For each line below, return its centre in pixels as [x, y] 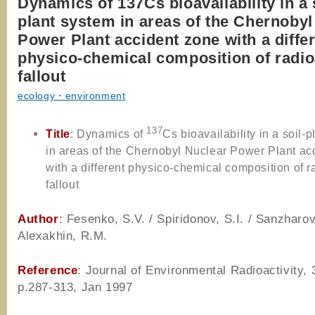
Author [38, 219]
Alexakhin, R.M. [63, 236]
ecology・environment [72, 96]
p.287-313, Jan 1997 [75, 287]
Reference [48, 270]
